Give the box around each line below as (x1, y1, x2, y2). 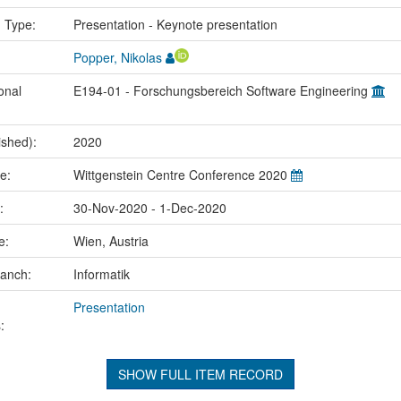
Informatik (73, 264, 130, 283)
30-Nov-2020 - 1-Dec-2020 (73, 198, 226, 217)
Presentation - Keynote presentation (73, 14, 277, 33)
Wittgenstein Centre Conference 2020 (73, 165, 291, 183)
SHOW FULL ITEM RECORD (117, 364, 283, 383)
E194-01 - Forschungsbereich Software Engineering (73, 81, 371, 99)
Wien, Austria (73, 231, 149, 250)
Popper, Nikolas (73, 47, 162, 66)
